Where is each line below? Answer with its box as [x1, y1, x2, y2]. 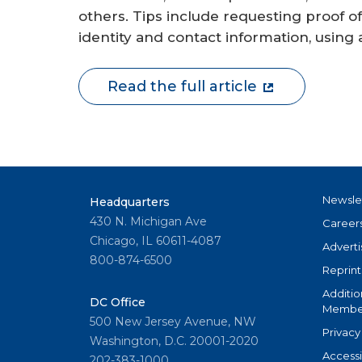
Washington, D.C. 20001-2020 [90, 334, 259, 349]
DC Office [90, 295, 145, 310]
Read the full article [107, 78, 257, 96]
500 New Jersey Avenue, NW [90, 314, 256, 330]
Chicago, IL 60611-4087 [90, 234, 221, 249]
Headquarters [90, 195, 170, 210]
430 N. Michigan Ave [90, 214, 207, 229]
